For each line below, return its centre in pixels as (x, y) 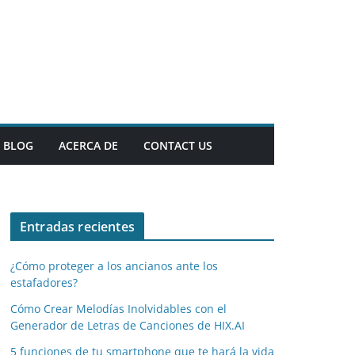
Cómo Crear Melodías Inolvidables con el (118, 309)
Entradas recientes (77, 227)
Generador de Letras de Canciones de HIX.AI (128, 325)
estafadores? (44, 282)
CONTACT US (178, 145)
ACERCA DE (88, 145)
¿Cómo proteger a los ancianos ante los (114, 266)
